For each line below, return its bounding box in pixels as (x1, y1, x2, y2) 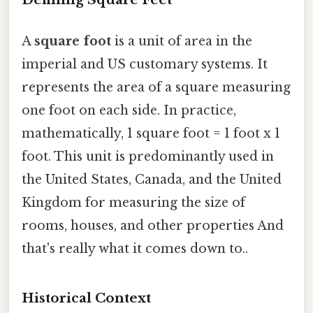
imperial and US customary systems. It (22, 57, 268, 73)
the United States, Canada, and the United (22, 172, 282, 188)
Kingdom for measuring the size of (22, 195, 245, 211)
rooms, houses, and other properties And (22, 218, 284, 234)
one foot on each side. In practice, (22, 103, 236, 119)
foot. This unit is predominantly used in (22, 149, 274, 165)
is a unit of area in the (111, 34, 252, 50)
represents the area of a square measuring (22, 80, 291, 96)
